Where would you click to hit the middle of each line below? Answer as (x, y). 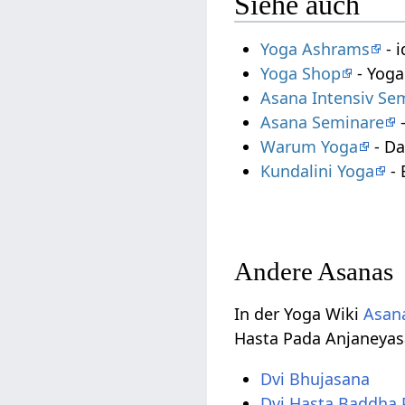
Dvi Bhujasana (316, 379)
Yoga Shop (301, 74)
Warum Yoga (310, 147)
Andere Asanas (314, 272)
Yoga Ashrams (316, 49)
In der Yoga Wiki (299, 314)
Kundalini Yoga (318, 171)
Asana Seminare (323, 122)
